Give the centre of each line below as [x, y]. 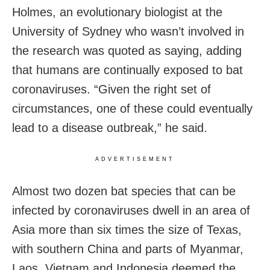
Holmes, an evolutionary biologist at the [117, 12]
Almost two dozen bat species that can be [124, 191]
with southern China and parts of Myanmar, [128, 249]
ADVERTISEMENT [135, 159]
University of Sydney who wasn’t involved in [128, 31]
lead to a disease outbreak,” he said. [110, 127]
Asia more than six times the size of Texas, [127, 229]
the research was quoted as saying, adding [127, 50]
